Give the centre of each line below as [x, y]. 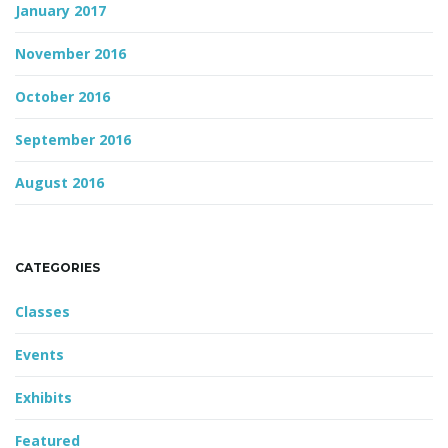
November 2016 [70, 54]
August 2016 [59, 183]
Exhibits [43, 398]
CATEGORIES [57, 268]
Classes [42, 312]
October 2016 [62, 97]
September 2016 [73, 140]
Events [39, 355]
